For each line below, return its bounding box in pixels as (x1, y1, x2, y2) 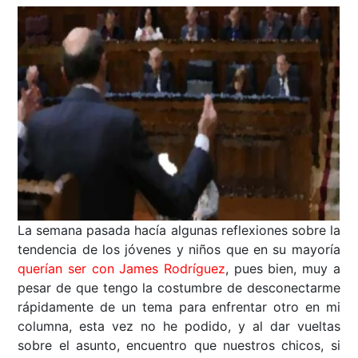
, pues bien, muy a (225, 261, 340, 277)
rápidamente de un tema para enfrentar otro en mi (18, 299, 340, 316)
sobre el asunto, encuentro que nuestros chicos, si (18, 337, 340, 354)
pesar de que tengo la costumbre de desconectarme (18, 280, 340, 296)
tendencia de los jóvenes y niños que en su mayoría (18, 241, 340, 258)
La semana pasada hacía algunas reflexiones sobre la (18, 222, 340, 239)
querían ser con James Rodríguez (18, 261, 225, 277)
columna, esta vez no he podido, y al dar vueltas (18, 318, 340, 335)
